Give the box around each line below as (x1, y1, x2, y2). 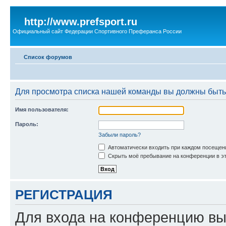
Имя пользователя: (15, 106, 69, 112)
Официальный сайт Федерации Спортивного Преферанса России (13, 28, 182, 34)
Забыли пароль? (98, 131, 141, 138)
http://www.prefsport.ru (24, 16, 137, 27)
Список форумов (24, 53, 72, 60)
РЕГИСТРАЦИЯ (15, 187, 112, 202)
